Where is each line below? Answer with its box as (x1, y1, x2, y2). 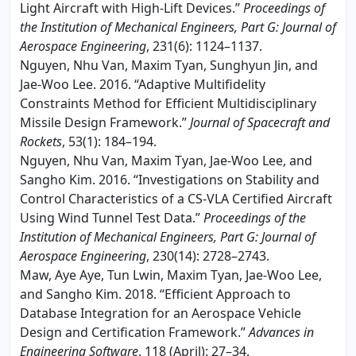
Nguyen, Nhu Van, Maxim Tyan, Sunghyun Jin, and (20, 56, 318, 74)
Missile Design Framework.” (20, 113, 190, 131)
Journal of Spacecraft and (190, 113, 330, 131)
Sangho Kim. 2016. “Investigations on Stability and (20, 170, 319, 188)
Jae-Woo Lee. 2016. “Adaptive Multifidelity (20, 75, 265, 93)
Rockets (20, 132, 62, 150)
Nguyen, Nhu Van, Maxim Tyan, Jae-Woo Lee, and (20, 151, 312, 169)
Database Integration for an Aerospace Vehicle (20, 304, 301, 322)
